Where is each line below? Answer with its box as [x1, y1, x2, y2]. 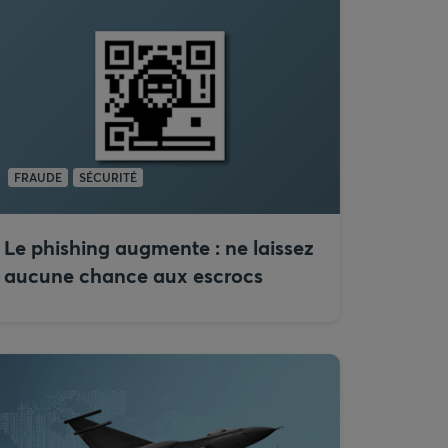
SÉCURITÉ [79, 169, 137, 185]
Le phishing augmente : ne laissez [4, 234, 314, 261]
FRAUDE [14, 169, 62, 185]
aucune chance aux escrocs [4, 262, 263, 289]
